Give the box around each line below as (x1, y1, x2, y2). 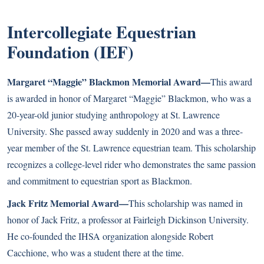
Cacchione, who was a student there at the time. (7, 246, 184, 259)
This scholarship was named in (128, 197, 243, 209)
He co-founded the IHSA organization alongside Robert (7, 230, 213, 242)
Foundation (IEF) (7, 39, 134, 64)
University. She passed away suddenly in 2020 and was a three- (7, 125, 243, 137)
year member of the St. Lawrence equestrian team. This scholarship (7, 141, 256, 154)
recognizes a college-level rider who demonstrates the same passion (7, 158, 256, 170)
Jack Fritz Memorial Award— (7, 196, 128, 210)
